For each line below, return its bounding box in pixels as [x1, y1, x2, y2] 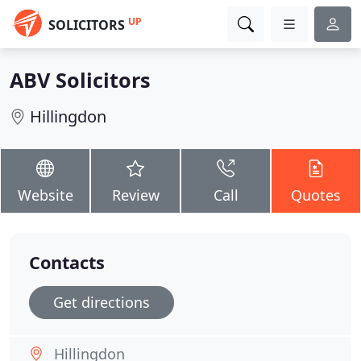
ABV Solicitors [10, 66, 151, 93]
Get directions [53, 293, 150, 312]
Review [111, 185, 160, 205]
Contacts [29, 251, 105, 274]
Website [17, 185, 73, 205]
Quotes [291, 185, 341, 205]
